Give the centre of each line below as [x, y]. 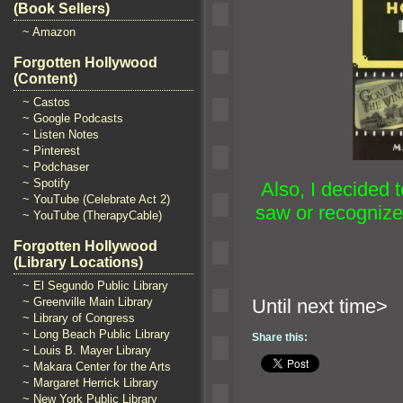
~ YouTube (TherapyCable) [92, 215]
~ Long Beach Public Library [96, 334]
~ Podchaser [56, 167]
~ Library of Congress [79, 318]
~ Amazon [49, 32]
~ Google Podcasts [73, 118]
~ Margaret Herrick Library [90, 383]
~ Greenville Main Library [88, 302]
